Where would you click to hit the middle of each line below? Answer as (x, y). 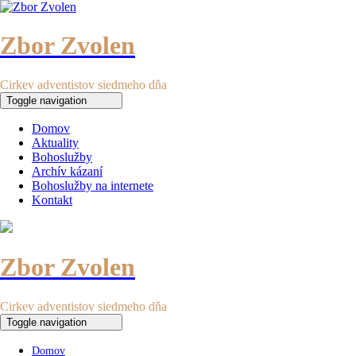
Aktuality (55, 142)
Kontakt (52, 199)
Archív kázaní (67, 171)
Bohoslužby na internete (93, 185)
